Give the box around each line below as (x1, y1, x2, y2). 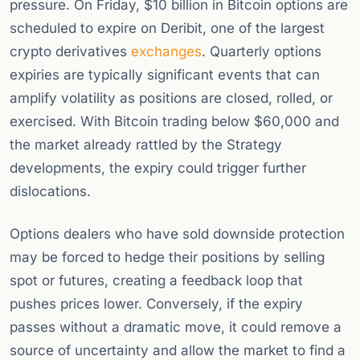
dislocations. (10, 183, 91, 200)
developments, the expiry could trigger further (10, 160, 306, 177)
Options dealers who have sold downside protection (10, 226, 345, 243)
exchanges (131, 43, 202, 60)
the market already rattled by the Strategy (10, 137, 282, 153)
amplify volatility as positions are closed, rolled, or (10, 90, 333, 107)
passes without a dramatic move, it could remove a (10, 319, 342, 336)
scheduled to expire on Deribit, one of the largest (10, 20, 325, 37)
